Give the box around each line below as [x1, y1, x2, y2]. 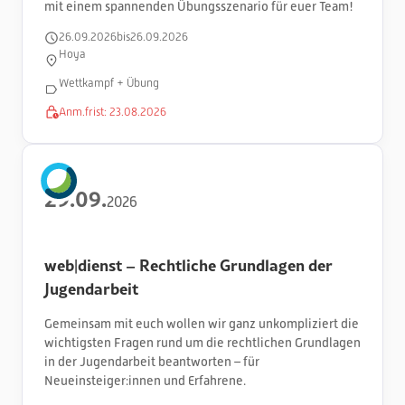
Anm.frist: [59, 105, 109, 118]
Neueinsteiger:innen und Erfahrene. [44, 372, 246, 388]
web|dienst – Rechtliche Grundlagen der [44, 252, 333, 277]
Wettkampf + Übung [59, 76, 159, 89]
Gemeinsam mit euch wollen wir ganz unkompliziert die [44, 316, 359, 331]
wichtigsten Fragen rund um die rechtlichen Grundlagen [44, 334, 361, 350]
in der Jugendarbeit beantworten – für [44, 353, 259, 369]
